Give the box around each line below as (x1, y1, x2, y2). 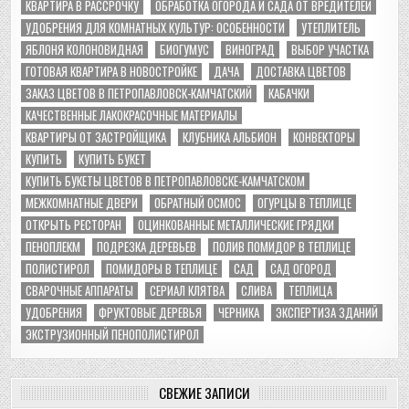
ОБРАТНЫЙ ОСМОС (154, 194, 242, 213)
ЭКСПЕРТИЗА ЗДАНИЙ (276, 303, 379, 322)
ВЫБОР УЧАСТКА (291, 40, 370, 59)
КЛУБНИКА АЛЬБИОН (183, 128, 278, 147)
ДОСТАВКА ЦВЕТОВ (256, 62, 347, 81)
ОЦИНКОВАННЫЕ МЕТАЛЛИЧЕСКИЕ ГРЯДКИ (138, 215, 335, 235)
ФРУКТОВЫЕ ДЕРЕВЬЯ (99, 303, 203, 322)
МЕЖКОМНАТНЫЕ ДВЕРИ (26, 194, 139, 213)
